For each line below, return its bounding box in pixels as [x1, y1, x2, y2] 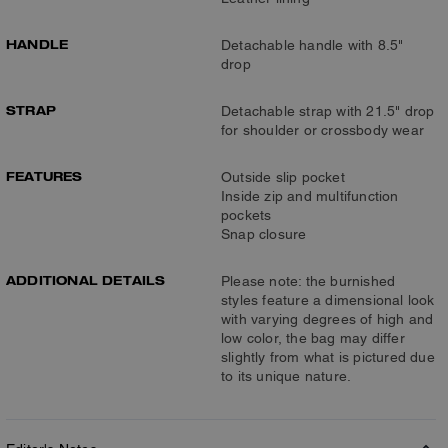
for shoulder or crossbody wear [221, 122, 424, 138]
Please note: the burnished [221, 273, 396, 289]
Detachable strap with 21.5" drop [221, 103, 435, 119]
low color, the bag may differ [221, 330, 405, 346]
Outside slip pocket [221, 169, 345, 185]
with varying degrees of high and [221, 311, 434, 327]
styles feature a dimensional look [221, 292, 435, 308]
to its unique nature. [221, 368, 352, 384]
